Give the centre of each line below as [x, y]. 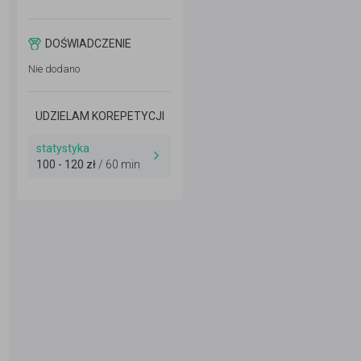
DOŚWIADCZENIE [88, 44]
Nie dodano [54, 69]
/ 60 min [118, 164]
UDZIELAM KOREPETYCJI [100, 116]
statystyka [63, 148]
